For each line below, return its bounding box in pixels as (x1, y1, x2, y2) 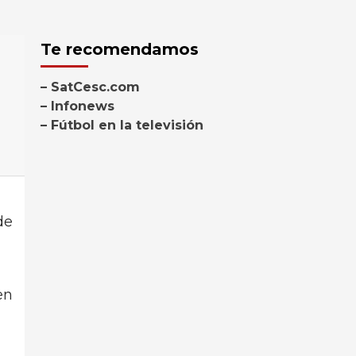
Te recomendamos (40, 40, 199, 59)
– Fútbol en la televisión (40, 118, 203, 133)
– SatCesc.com (40, 79, 140, 95)
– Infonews (40, 99, 114, 114)
